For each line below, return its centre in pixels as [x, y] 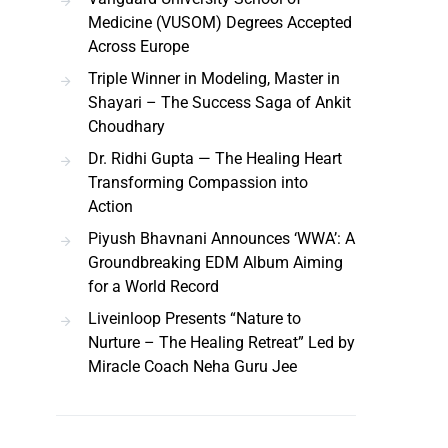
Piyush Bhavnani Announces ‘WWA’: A [221, 238]
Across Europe [138, 46]
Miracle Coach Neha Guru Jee [192, 366]
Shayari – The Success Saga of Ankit [219, 102]
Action [110, 206]
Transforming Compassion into [198, 182]
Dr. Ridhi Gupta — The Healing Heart [215, 158]
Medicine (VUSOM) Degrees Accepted [220, 22]
